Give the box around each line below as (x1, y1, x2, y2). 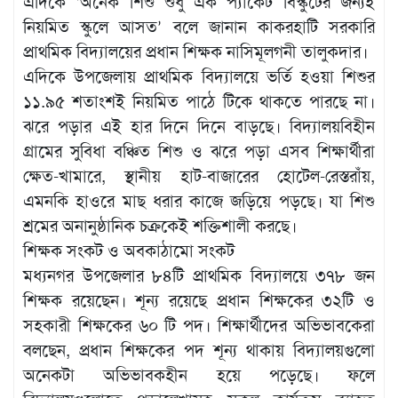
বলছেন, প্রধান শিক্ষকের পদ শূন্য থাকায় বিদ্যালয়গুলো (23, 338, 375, 362)
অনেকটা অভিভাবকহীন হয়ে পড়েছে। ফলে (23, 363, 375, 386)
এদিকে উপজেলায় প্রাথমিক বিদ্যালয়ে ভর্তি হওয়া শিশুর (23, 65, 375, 88)
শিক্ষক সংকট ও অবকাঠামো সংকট (23, 239, 235, 262)
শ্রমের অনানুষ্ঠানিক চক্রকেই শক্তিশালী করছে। (23, 214, 297, 237)
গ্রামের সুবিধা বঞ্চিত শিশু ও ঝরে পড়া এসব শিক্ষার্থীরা (23, 139, 375, 163)
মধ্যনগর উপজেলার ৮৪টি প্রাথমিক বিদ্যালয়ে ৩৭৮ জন (23, 264, 375, 287)
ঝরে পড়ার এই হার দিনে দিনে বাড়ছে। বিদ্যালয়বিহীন (23, 115, 375, 138)
